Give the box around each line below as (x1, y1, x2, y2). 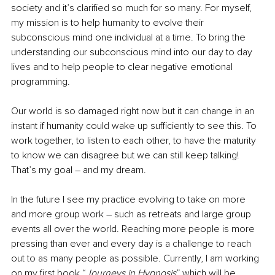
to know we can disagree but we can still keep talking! (11, 149, 241, 161)
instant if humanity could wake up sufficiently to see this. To (11, 119, 259, 132)
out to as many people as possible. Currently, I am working (11, 252, 261, 265)
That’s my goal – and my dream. (11, 163, 149, 176)
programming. (11, 75, 72, 88)
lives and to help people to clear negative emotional (11, 60, 235, 73)
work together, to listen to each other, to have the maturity (11, 134, 258, 147)
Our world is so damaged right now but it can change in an (11, 104, 257, 117)
